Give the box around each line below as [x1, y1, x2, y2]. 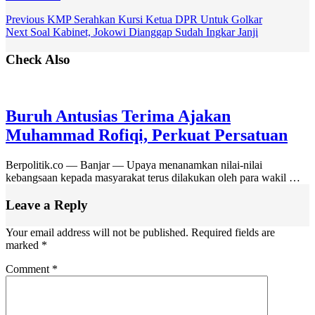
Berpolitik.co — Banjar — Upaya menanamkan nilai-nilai [6, 159, 262, 172]
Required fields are [191, 226, 275, 238]
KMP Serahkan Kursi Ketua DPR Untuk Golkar [44, 13, 262, 25]
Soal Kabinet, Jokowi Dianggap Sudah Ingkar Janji [27, 25, 258, 38]
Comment [6, 262, 52, 275]
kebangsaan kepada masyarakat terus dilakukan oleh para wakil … [6, 172, 300, 184]
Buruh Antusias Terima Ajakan [6, 107, 231, 126]
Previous [6, 13, 44, 25]
